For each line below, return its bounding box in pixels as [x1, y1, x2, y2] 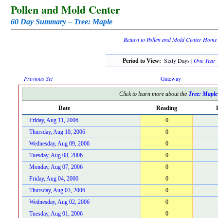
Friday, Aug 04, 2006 [29, 175, 78, 182]
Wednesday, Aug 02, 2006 [29, 199, 90, 205]
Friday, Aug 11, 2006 [29, 117, 78, 124]
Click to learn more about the [119, 91, 188, 97]
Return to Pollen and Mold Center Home [124, 36, 217, 43]
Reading [156, 105, 177, 111]
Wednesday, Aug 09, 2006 [29, 140, 90, 147]
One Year [193, 56, 216, 64]
